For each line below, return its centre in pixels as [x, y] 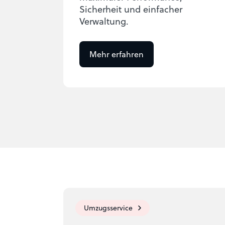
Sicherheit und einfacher [131, 9]
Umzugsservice [108, 208]
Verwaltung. [104, 21]
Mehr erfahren [117, 54]
